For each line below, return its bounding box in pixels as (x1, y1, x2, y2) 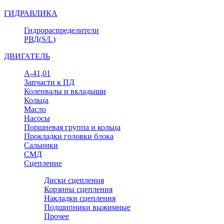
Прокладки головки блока (24, 131, 113, 140)
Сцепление (24, 158, 62, 167)
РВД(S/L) (24, 34, 55, 43)
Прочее (44, 211, 69, 220)
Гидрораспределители (24, 25, 99, 34)
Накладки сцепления (44, 193, 115, 202)
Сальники (24, 140, 58, 149)
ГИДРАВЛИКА (4, 8, 57, 17)
